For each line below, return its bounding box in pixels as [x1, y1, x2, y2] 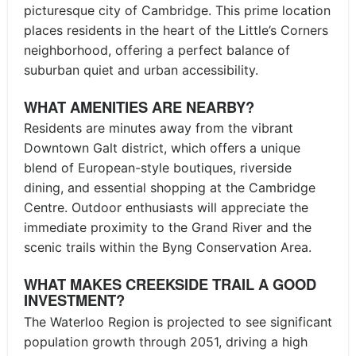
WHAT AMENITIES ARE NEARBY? [24, 95, 254, 118]
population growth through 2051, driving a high [24, 334, 308, 350]
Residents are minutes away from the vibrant [24, 120, 293, 137]
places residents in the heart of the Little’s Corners [24, 21, 328, 38]
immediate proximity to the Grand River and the [24, 219, 311, 236]
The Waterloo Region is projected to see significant [24, 314, 332, 331]
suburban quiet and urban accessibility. [24, 61, 258, 78]
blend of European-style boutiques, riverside [24, 160, 292, 176]
